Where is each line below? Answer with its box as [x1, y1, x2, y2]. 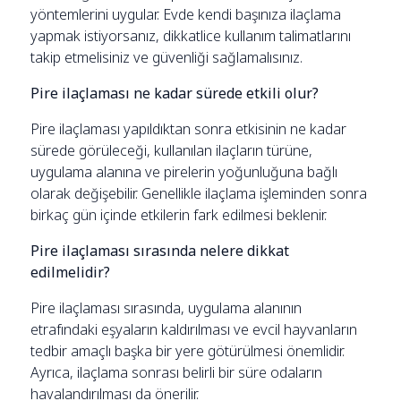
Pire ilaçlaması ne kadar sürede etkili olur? [30, 82, 320, 103]
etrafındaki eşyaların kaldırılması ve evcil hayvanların [30, 319, 358, 339]
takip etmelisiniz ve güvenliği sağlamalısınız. [30, 47, 303, 67]
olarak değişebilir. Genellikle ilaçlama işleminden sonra [30, 183, 368, 203]
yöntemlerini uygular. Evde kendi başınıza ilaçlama [30, 4, 342, 24]
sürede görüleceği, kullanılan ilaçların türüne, [30, 140, 313, 160]
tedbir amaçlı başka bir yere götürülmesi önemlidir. [30, 340, 346, 361]
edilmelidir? [30, 261, 111, 282]
